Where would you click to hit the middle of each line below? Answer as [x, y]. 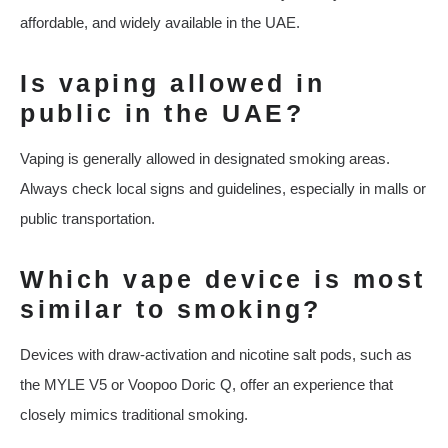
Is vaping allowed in [172, 83]
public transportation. [87, 219]
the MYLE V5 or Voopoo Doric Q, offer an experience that [206, 385]
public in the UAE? [162, 113]
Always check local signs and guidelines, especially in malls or [223, 189]
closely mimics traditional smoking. [134, 415]
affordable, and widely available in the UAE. [160, 23]
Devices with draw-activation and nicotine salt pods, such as [216, 355]
